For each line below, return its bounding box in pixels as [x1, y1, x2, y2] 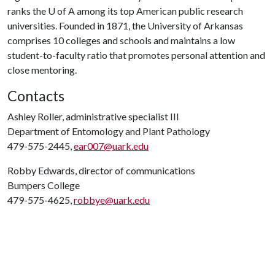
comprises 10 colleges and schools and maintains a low [7, 34, 235, 46]
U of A [48, 5, 75, 17]
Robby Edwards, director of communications [7, 165, 195, 176]
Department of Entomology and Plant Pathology [7, 125, 210, 137]
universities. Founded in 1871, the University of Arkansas [7, 20, 243, 31]
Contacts [7, 87, 64, 104]
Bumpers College [7, 179, 80, 191]
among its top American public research [75, 5, 243, 17]
